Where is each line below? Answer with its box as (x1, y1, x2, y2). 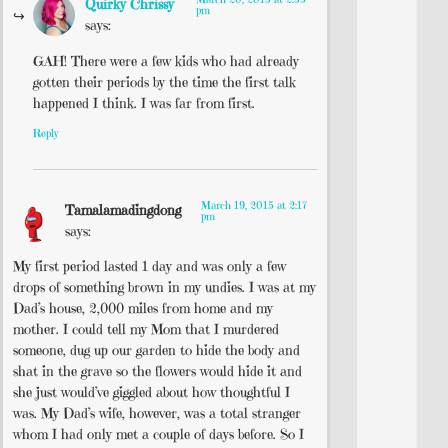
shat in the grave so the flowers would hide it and (13, 362, 302, 381)
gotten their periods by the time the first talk (33, 72, 296, 91)
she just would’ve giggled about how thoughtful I (13, 383, 290, 402)
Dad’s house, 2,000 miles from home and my (13, 299, 273, 318)
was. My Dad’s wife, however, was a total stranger (13, 404, 301, 423)
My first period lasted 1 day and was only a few (13, 257, 286, 276)
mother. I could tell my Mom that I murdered (13, 320, 279, 339)
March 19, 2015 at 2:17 (200, 198, 307, 213)
